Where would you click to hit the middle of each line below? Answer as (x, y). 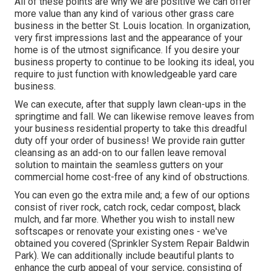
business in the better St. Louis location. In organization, (132, 25)
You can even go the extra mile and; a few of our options (132, 195)
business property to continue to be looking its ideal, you (134, 62)
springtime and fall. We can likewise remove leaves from (134, 116)
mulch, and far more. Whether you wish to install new (125, 219)
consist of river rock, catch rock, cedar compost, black (128, 207)
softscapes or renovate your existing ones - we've (121, 231)
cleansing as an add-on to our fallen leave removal (120, 152)
